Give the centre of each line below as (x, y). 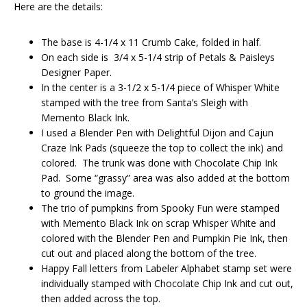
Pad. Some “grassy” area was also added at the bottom (165, 177)
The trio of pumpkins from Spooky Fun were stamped (160, 208)
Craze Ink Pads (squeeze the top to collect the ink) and (162, 147)
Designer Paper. (76, 72)
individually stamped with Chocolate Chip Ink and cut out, (167, 283)
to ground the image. (88, 193)
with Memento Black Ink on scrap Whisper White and (158, 223)
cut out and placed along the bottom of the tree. (149, 253)
